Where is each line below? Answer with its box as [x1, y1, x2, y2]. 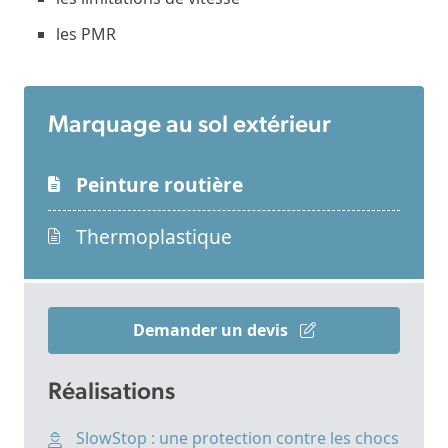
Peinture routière [76, 170, 243, 198]
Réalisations [48, 380, 175, 405]
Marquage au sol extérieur [48, 113, 331, 138]
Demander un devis [132, 318, 292, 341]
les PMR [56, 22, 116, 45]
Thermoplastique [76, 222, 232, 250]
